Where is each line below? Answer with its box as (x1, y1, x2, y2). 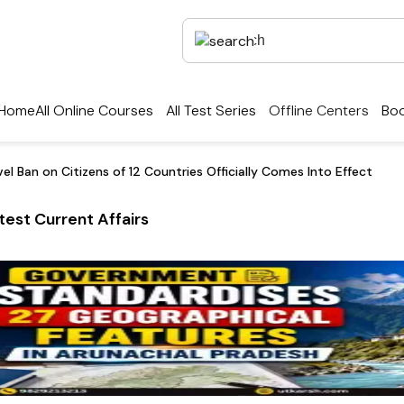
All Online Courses (35, 101, 153, 121)
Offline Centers (269, 101, 369, 121)
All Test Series (166, 101, 256, 121)
